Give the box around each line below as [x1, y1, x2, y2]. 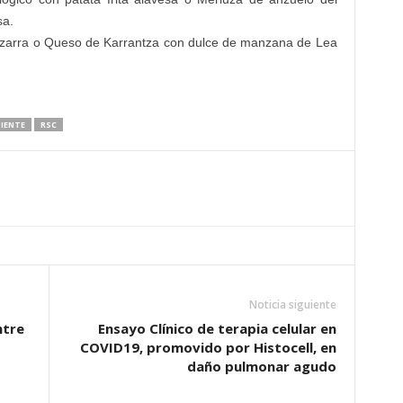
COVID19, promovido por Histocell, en [79, 338, 336, 356]
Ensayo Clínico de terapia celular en [97, 319, 336, 337]
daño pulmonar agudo [186, 357, 336, 375]
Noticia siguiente [248, 297, 336, 312]
